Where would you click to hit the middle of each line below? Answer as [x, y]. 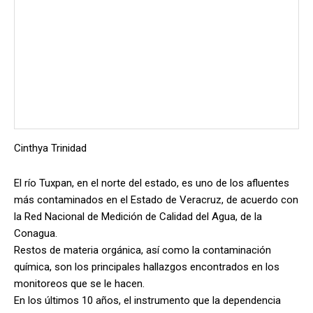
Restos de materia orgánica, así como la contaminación [143, 250]
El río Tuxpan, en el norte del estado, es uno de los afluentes [152, 183]
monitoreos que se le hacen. [79, 283]
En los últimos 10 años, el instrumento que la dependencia [147, 300]
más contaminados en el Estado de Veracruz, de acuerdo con [156, 199]
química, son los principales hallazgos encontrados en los [147, 267]
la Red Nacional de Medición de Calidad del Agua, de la [138, 216]
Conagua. [36, 233]
